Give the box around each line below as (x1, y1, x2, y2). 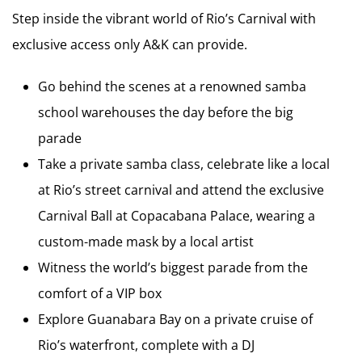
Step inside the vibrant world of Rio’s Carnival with (12, 9, 316, 27)
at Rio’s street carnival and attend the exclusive (38, 180, 324, 199)
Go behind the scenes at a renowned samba (38, 77, 306, 95)
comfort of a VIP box (38, 284, 162, 302)
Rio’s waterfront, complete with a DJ (38, 335, 255, 354)
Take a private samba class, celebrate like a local (38, 154, 330, 173)
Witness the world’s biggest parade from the (38, 258, 308, 276)
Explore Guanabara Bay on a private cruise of (38, 309, 313, 328)
